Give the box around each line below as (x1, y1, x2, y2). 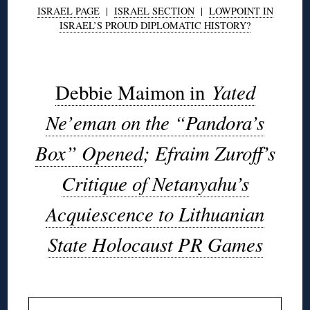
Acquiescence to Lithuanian (46, 199, 264, 227)
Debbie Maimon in (55, 78, 212, 105)
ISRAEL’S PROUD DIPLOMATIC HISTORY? (60, 18, 250, 32)
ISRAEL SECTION (113, 3, 194, 17)
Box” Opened (35, 138, 143, 166)
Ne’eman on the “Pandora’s (46, 108, 264, 136)
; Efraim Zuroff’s (143, 138, 275, 166)
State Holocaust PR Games (47, 230, 263, 257)
